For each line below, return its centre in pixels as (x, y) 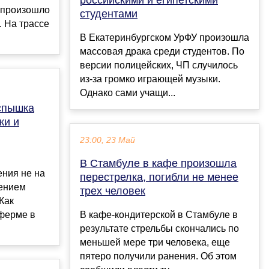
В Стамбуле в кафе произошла (158, 164)
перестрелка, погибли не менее (159, 177)
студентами (109, 14)
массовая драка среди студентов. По (162, 52)
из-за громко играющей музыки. (150, 79)
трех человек (113, 191)
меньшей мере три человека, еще (155, 243)
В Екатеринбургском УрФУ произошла (165, 38)
